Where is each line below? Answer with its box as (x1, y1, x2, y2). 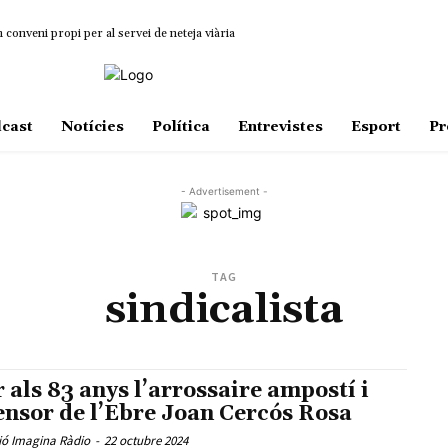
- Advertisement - (180, 185, 268, 198)
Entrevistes (237, 118, 323, 137)
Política (151, 118, 210, 137)
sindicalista (104, 284, 344, 337)
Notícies (60, 118, 124, 137)
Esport (350, 118, 401, 137)
